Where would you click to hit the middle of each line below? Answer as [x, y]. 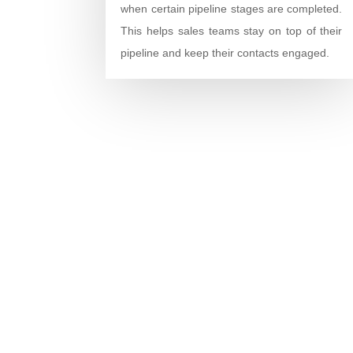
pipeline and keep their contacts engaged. [225, 52]
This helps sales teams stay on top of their [232, 30]
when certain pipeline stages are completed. [232, 8]
